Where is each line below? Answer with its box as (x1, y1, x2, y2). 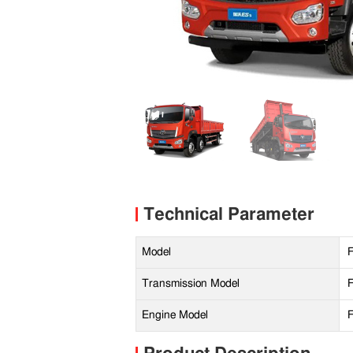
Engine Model (142, 310, 208, 321)
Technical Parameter (143, 206, 314, 223)
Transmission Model (142, 278, 240, 289)
